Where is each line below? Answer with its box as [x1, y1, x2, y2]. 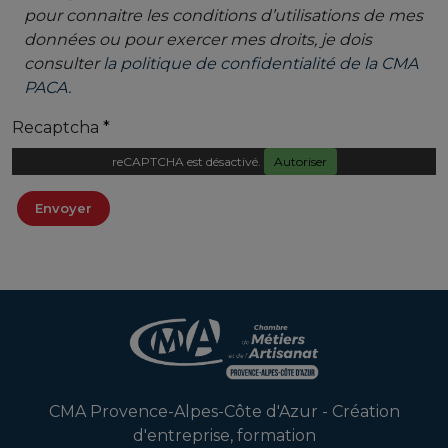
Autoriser [273, 154, 327, 170]
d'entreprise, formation [132, 426, 316, 446]
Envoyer [35, 200, 92, 217]
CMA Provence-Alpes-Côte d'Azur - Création [48, 402, 400, 422]
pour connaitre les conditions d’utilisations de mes [24, 6, 423, 26]
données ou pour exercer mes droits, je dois [24, 30, 372, 50]
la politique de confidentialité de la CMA [103, 54, 418, 74]
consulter [24, 54, 103, 74]
